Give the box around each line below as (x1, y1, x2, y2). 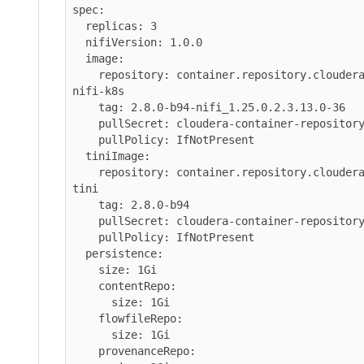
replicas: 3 (72, 19, 85, 32)
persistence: (72, 246, 85, 260)
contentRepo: (72, 279, 98, 292)
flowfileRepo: (72, 311, 98, 325)
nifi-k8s (72, 84, 124, 97)
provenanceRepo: (72, 344, 98, 357)
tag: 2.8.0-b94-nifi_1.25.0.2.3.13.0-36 (72, 100, 98, 114)
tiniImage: (72, 149, 85, 162)
